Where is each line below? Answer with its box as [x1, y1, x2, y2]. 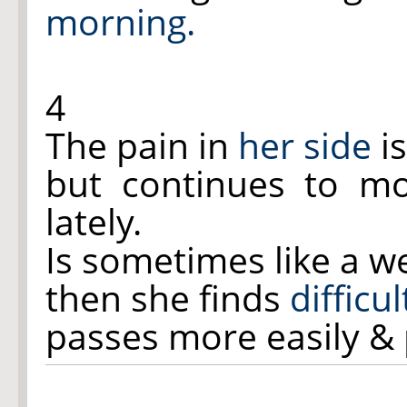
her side [238, 121, 372, 170]
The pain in [45, 121, 238, 170]
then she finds [45, 273, 290, 323]
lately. [45, 197, 142, 246]
